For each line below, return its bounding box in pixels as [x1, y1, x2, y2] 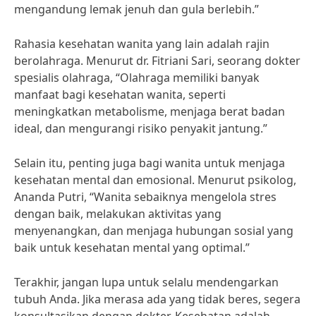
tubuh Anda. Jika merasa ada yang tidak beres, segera [14, 291, 300, 307]
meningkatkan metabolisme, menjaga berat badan [14, 104, 285, 119]
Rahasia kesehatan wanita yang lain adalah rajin [14, 36, 269, 51]
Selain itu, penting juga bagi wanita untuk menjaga [14, 155, 285, 171]
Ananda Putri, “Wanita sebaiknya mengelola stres [14, 189, 276, 205]
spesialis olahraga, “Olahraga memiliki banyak [14, 70, 260, 85]
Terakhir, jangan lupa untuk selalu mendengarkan [14, 274, 279, 290]
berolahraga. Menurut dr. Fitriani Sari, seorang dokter [14, 53, 300, 68]
